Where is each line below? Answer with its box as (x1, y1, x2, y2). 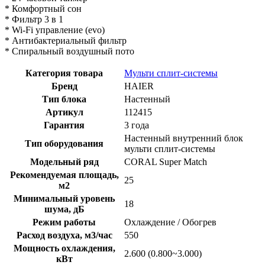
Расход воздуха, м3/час (16, 230, 112, 240)
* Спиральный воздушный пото (5, 46, 134, 56)
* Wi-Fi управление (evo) (5, 24, 105, 35)
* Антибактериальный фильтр (5, 35, 127, 46)
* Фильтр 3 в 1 (5, 14, 63, 24)
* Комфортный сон (5, 3, 82, 14)
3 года (124, 119, 149, 130)
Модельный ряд (30, 156, 99, 167)
